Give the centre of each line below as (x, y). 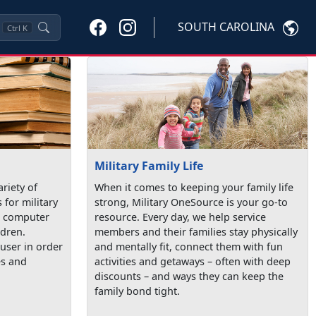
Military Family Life (149, 165)
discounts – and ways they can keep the (189, 276)
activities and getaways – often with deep (193, 261)
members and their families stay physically (196, 231)
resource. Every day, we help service (181, 217)
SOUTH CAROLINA (226, 27)
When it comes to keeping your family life (194, 187)
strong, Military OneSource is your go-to (192, 202)
